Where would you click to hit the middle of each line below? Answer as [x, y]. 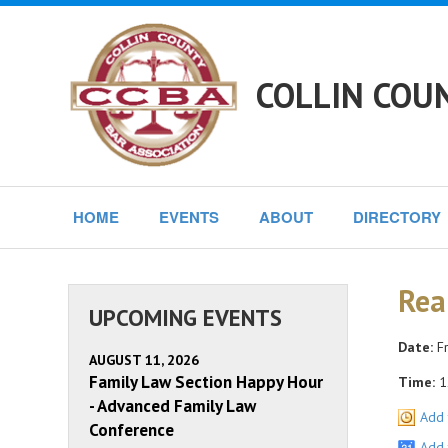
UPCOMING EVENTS [185, 317]
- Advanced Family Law [172, 406]
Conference [131, 430]
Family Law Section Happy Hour [206, 382]
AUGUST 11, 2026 [144, 360]
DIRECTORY [397, 217]
